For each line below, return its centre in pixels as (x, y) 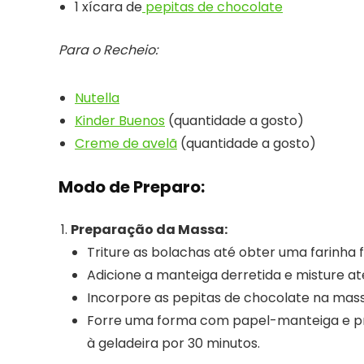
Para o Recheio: (108, 50)
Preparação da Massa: (149, 230)
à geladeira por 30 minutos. (173, 344)
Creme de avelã (126, 144)
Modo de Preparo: (132, 187)
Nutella (97, 98)
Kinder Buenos (120, 121)
